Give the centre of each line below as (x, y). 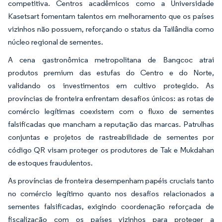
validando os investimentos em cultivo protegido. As (111, 86)
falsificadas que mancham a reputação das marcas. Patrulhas (111, 124)
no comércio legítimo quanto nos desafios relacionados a (111, 194)
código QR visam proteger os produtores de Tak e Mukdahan (111, 150)
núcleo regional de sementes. (55, 42)
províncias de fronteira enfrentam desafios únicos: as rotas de (111, 99)
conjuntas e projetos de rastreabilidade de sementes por (111, 137)
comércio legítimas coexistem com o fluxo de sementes (111, 111)
